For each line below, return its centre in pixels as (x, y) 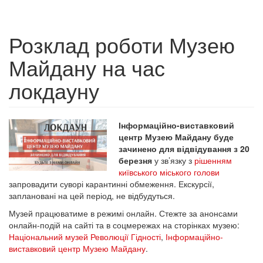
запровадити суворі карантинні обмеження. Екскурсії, (112, 184)
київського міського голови (169, 172)
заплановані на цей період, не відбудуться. (92, 195)
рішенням (213, 160)
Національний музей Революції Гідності (85, 237)
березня (136, 160)
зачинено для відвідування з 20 (184, 149)
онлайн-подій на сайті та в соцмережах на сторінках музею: (124, 225)
